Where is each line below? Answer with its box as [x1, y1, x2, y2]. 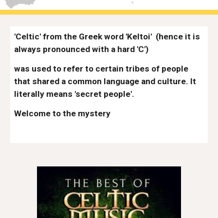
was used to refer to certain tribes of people [14, 64, 189, 73]
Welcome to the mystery [14, 109, 111, 118]
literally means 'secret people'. [14, 89, 137, 99]
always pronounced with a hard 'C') [14, 44, 151, 54]
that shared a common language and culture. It [14, 76, 197, 86]
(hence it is [156, 32, 200, 41]
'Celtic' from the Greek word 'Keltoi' [14, 32, 152, 41]
